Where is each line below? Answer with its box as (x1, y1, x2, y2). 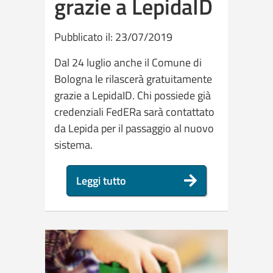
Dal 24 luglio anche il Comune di (54, 54, 202, 71)
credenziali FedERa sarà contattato (54, 103, 214, 120)
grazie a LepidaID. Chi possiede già (54, 87, 211, 104)
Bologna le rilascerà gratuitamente (54, 70, 212, 87)
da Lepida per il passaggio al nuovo (54, 119, 214, 136)
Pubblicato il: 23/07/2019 (54, 28, 172, 45)
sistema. (54, 136, 93, 153)
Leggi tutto (76, 172, 126, 189)
